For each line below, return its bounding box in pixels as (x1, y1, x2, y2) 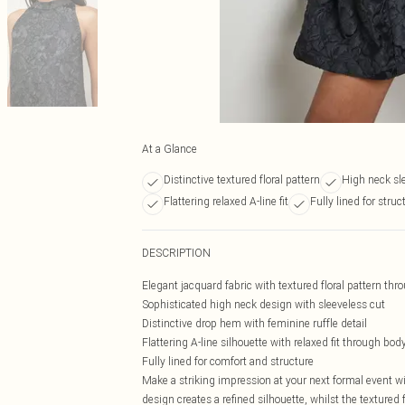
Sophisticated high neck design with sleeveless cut (142, 297, 385, 311)
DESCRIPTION (142, 246, 211, 259)
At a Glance (142, 142, 197, 155)
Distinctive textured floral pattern (164, 173, 320, 186)
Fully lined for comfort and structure (142, 354, 314, 368)
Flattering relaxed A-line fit (164, 194, 288, 208)
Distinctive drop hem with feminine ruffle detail (142, 316, 367, 330)
